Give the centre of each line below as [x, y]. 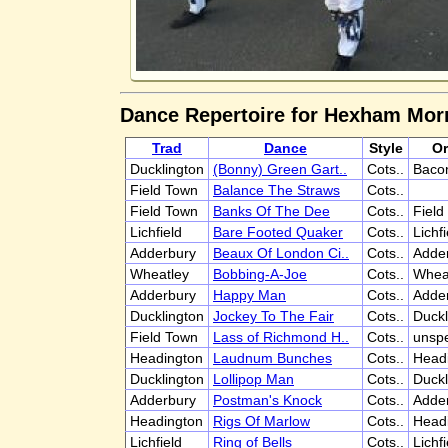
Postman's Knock [267, 400]
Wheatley [159, 274]
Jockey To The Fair [273, 316]
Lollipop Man [253, 379]
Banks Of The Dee [271, 211]
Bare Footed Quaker [278, 232]
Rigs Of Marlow [261, 421]
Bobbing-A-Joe [260, 274]
